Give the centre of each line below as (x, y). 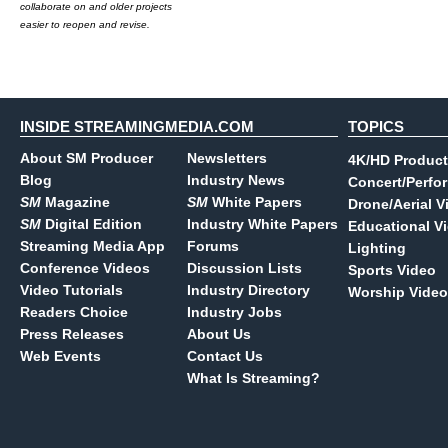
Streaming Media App (92, 246)
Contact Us (225, 356)
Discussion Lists (244, 268)
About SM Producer (86, 158)
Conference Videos (85, 268)
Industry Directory (248, 290)
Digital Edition (91, 224)
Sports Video (392, 270)
